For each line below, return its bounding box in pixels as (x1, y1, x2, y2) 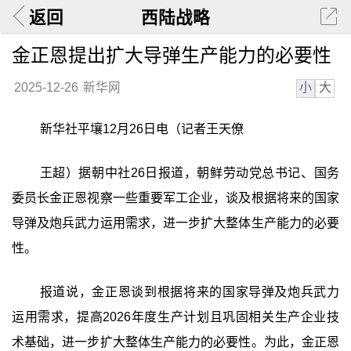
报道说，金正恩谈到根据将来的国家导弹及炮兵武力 (39, 284, 340, 299)
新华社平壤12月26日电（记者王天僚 (39, 122, 244, 136)
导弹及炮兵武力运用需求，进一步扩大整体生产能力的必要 (11, 215, 340, 230)
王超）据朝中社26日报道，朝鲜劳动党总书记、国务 (39, 165, 340, 179)
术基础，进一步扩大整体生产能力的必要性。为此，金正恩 (11, 335, 340, 349)
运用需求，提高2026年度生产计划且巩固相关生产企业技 (11, 309, 340, 324)
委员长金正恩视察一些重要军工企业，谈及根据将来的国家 (11, 190, 340, 204)
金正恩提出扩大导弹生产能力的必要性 (11, 44, 331, 66)
